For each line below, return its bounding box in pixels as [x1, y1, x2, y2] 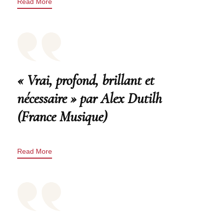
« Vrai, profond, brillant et [17, 71, 154, 90]
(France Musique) [17, 108, 107, 126]
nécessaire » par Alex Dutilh [17, 89, 162, 108]
